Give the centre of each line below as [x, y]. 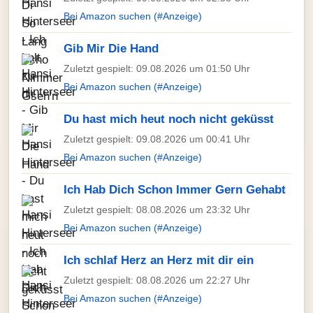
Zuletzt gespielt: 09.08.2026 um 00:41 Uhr [157, 139]
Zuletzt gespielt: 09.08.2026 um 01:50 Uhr [157, 68]
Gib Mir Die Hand [111, 49]
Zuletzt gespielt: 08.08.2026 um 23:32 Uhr [157, 210]
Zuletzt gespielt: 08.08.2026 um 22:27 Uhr [157, 280]
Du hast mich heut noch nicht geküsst [169, 119]
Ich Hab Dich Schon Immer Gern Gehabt [175, 190]
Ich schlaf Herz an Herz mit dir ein [159, 260]
